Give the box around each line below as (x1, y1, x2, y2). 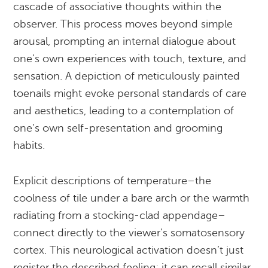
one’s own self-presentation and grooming (13, 122, 223, 134)
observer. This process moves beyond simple (13, 18, 233, 30)
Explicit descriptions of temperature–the (13, 175, 212, 187)
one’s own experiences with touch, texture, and (13, 53, 247, 65)
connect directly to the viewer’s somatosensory (13, 227, 245, 239)
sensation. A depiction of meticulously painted (13, 70, 240, 82)
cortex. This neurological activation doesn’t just (13, 244, 244, 256)
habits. (13, 139, 45, 151)
